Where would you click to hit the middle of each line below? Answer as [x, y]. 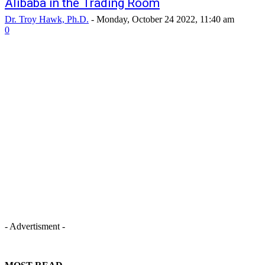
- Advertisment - [35, 227]
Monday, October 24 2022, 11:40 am [165, 20]
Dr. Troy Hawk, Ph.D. [47, 20]
